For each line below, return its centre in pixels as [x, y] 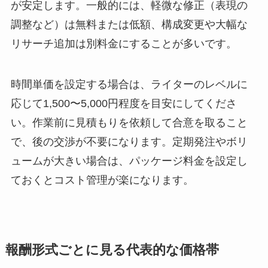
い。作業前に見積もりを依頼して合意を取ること [129, 122]
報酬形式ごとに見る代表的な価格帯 [112, 250]
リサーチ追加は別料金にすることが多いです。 [124, 43]
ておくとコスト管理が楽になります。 [102, 180]
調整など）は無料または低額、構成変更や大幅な [129, 24]
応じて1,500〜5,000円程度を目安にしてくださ [124, 103]
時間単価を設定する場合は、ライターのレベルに [129, 84]
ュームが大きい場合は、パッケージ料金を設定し [129, 161]
